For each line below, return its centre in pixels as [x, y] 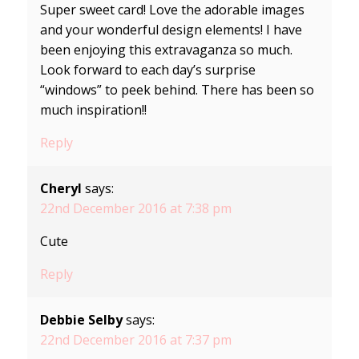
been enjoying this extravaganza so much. [166, 50]
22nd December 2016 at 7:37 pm [135, 340]
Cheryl [61, 189]
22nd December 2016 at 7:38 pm [135, 209]
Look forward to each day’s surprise [147, 70]
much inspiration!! [93, 110]
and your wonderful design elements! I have [171, 30]
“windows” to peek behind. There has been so [177, 90]
